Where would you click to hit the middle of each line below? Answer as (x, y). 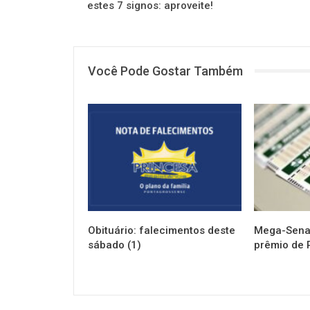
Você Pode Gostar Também (165, 71)
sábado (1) (115, 245)
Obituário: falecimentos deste (162, 230)
